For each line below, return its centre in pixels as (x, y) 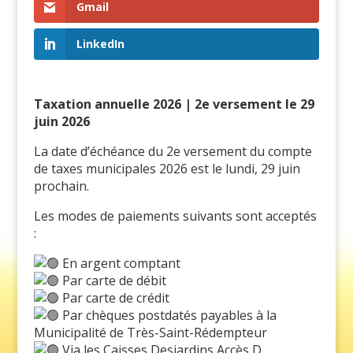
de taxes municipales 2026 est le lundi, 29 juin (167, 168)
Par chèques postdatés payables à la (167, 315)
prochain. (61, 186)
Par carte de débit (112, 280)
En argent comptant (119, 263)
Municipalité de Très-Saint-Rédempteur (150, 332)
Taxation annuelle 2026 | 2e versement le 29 (174, 104)
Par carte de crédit (114, 297)
